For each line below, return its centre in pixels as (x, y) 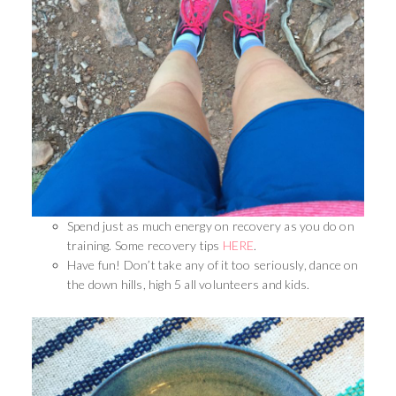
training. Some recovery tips (145, 245)
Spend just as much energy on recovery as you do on (210, 225)
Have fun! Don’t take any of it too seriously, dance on (213, 264)
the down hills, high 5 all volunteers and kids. (190, 284)
